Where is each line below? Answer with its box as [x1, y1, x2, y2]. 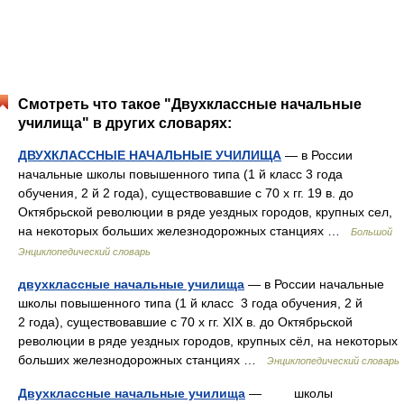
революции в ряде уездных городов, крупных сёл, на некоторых [18, 334, 398, 348]
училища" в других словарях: [18, 115, 232, 131]
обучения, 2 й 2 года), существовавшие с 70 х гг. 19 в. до [18, 186, 353, 200]
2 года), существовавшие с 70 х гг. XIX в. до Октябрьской [18, 315, 353, 329]
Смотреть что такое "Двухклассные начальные [18, 96, 362, 112]
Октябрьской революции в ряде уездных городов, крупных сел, [18, 205, 392, 219]
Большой [351, 226, 392, 237]
